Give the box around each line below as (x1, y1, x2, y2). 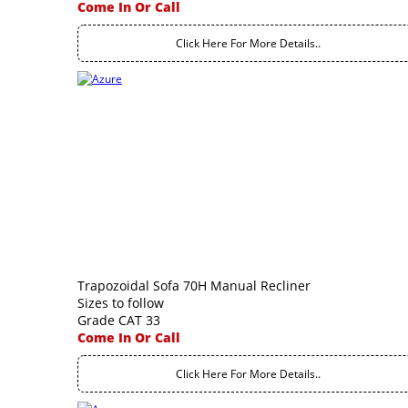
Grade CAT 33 (77, 311, 160, 329)
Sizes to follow (77, 294, 164, 311)
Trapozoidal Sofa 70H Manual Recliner (77, 277, 311, 294)
